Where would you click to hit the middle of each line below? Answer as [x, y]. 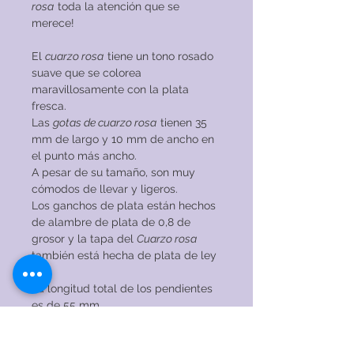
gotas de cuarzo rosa [105, 123]
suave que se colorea [87, 73]
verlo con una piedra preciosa [104, 339]
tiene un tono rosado [159, 56]
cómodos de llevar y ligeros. [105, 189]
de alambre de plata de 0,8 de [111, 222]
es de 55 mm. [67, 305]
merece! [53, 23]
